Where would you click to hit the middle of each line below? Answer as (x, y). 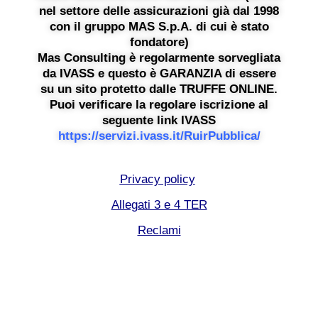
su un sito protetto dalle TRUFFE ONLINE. (159, 89)
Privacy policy (157, 180)
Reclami (159, 231)
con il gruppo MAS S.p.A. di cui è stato (159, 27)
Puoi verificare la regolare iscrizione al (159, 105)
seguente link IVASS (159, 121)
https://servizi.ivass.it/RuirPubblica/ (159, 136)
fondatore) (159, 43)
